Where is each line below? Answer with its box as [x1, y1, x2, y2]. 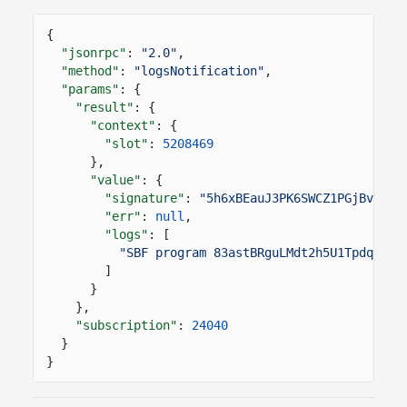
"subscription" [75, 317, 177, 333]
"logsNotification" [134, 63, 264, 78]
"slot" [104, 135, 148, 151]
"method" [61, 63, 119, 78]
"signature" [104, 190, 184, 205]
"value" [90, 172, 141, 187]
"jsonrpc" [61, 45, 126, 60]
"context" [90, 117, 155, 133]
